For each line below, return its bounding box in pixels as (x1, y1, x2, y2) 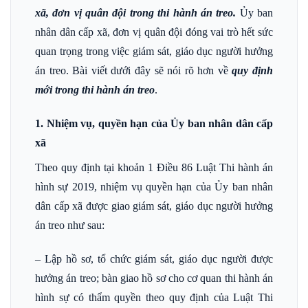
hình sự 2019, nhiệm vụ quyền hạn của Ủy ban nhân (35, 180, 273, 192)
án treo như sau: (35, 219, 104, 231)
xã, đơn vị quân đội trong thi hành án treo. (35, 7, 236, 19)
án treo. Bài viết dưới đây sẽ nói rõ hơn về (35, 65, 232, 76)
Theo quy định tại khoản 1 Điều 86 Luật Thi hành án (35, 161, 273, 173)
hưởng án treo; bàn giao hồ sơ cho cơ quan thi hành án (35, 272, 273, 284)
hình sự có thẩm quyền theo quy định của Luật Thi (35, 291, 273, 303)
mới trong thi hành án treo (35, 84, 155, 96)
